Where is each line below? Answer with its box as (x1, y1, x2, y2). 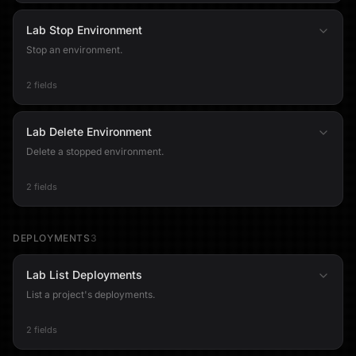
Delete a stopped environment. (26, 145, 164, 157)
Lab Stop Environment (26, 23, 142, 37)
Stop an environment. (26, 44, 122, 56)
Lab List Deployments (26, 268, 142, 281)
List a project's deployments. (26, 288, 155, 300)
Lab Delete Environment (26, 125, 152, 138)
